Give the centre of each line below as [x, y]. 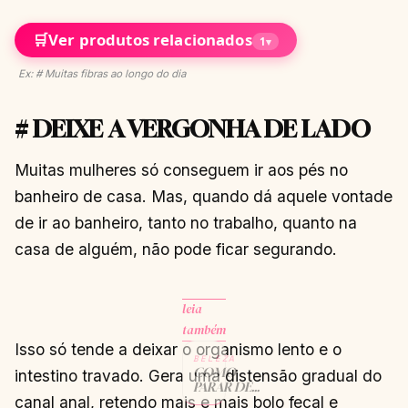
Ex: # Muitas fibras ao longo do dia [102, 73]
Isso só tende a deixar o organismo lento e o [178, 349]
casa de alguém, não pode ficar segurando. [176, 249]
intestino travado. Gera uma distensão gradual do [198, 375]
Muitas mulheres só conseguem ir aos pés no [181, 169]
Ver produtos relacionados [150, 40]
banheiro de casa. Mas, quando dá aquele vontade [204, 196]
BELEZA [215, 358]
